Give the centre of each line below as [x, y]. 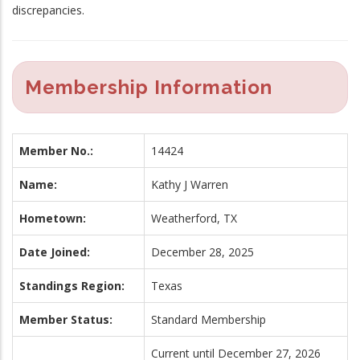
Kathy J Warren [190, 184]
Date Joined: [55, 252]
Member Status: [66, 319]
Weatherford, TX [194, 218]
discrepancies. [48, 10]
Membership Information [149, 87]
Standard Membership [209, 319]
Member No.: [56, 150]
